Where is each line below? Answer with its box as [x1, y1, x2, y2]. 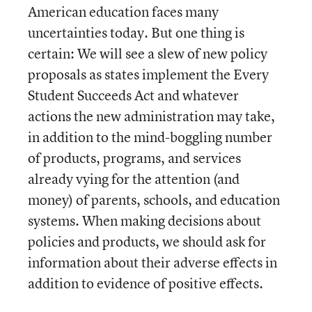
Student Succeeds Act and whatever [28, 86, 239, 104]
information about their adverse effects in [28, 253, 277, 272]
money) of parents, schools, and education [28, 190, 280, 209]
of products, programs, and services [28, 148, 241, 167]
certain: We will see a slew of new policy [28, 44, 267, 63]
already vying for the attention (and [28, 169, 240, 188]
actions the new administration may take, [28, 107, 275, 125]
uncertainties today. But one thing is [28, 23, 244, 42]
